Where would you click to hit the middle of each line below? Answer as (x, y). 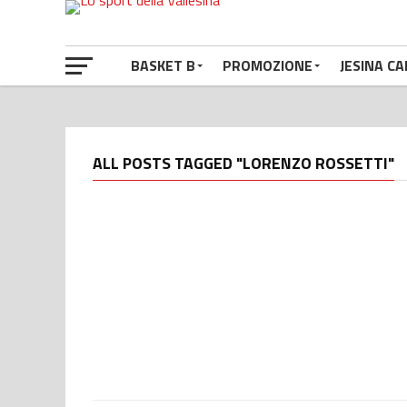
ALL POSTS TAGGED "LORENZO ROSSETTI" (243, 163)
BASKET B (163, 65)
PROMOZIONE (268, 65)
